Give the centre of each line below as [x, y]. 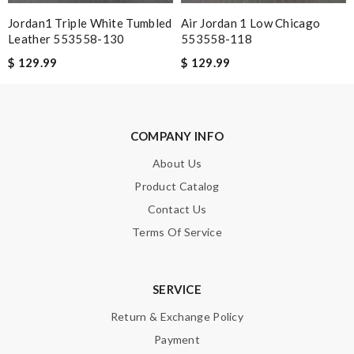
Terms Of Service [177, 232]
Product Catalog [177, 186]
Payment [177, 339]
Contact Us [177, 209]
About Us [177, 163]
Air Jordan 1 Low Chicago [251, 23]
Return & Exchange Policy [177, 316]
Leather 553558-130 [66, 38]
